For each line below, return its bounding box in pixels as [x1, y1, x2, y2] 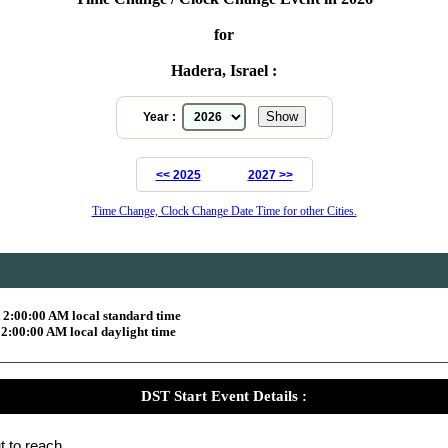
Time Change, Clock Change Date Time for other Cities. [91, 203, 357, 218]
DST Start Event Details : [141, 387, 307, 404]
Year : [142, 109, 182, 124]
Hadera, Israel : [171, 61, 277, 79]
